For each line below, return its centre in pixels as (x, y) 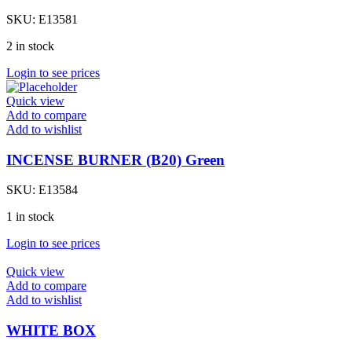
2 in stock (30, 46)
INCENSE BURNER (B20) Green (115, 159)
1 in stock (30, 217)
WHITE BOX (51, 330)
